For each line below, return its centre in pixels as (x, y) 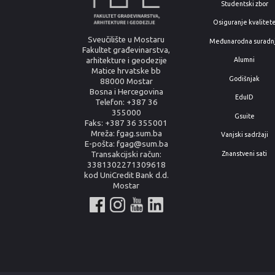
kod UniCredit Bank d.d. (126, 175)
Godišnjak (245, 78)
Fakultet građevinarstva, (126, 50)
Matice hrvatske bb (126, 71)
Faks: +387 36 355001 (126, 123)
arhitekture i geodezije (126, 60)
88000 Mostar (126, 81)
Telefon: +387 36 (126, 102)
